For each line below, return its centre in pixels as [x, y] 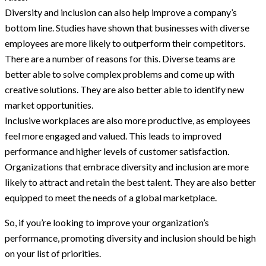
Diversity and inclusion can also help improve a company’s [121, 12]
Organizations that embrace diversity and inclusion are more [127, 167]
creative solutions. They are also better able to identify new [124, 90]
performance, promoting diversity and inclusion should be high [130, 238]
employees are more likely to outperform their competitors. [125, 43]
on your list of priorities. [53, 254]
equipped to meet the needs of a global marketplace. [111, 198]
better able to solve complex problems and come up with [120, 74]
